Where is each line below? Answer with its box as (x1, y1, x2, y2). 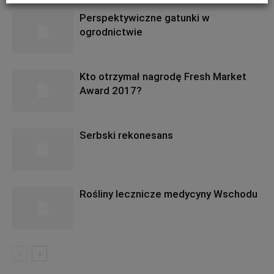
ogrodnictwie (80, 26, 143, 38)
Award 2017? (80, 84, 142, 97)
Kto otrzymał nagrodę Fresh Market (80, 70, 246, 83)
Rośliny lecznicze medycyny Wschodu (80, 188, 257, 200)
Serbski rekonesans (80, 129, 173, 141)
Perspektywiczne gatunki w (80, 12, 210, 24)
